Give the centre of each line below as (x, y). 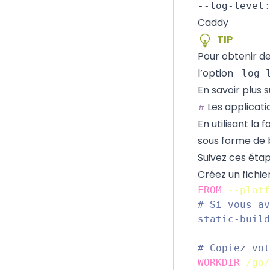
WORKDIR (219, 262)
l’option (217, 73)
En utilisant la (230, 124)
